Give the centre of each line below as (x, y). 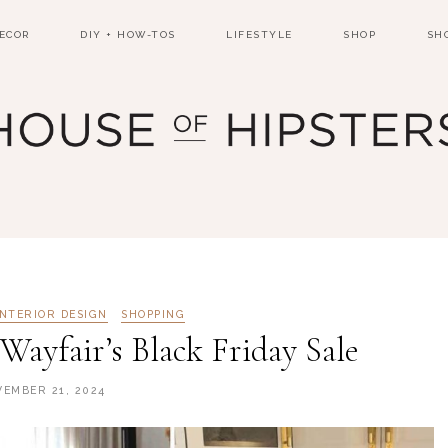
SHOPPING (153, 314)
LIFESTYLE (259, 34)
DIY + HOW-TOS (128, 34)
